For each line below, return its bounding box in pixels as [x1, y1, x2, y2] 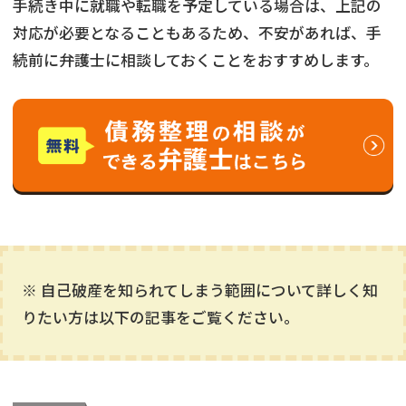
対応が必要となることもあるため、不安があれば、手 [13, 21, 382, 43]
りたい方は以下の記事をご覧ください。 [21, 305, 299, 328]
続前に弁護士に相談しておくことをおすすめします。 [13, 48, 379, 71]
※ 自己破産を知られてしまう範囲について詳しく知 [21, 278, 378, 301]
